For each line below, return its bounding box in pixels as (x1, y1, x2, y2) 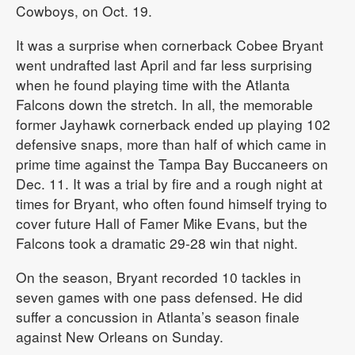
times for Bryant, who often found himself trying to (16, 193, 327, 213)
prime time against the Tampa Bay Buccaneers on (16, 153, 328, 174)
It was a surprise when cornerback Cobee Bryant (16, 34, 323, 55)
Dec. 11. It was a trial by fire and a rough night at (16, 173, 323, 193)
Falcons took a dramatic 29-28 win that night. (16, 232, 298, 253)
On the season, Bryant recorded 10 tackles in (16, 266, 301, 287)
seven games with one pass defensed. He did (16, 286, 303, 307)
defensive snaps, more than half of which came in (16, 133, 326, 154)
